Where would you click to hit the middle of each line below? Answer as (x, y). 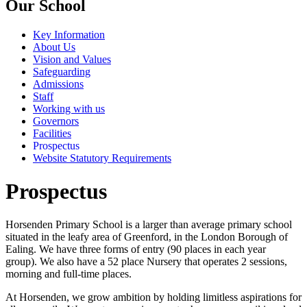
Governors (56, 121)
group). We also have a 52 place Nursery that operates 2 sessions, (146, 262)
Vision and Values (72, 59)
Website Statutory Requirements (102, 158)
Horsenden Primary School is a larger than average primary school (149, 225)
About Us (54, 47)
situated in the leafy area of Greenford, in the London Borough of (147, 237)
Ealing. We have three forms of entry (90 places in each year (136, 249)
